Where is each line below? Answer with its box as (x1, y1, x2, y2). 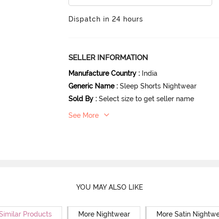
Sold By (68, 95, 94, 103)
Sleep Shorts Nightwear (120, 82, 197, 90)
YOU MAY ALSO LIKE (76, 183, 143, 191)
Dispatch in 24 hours (68, 15, 144, 23)
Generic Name (68, 82, 115, 90)
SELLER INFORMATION (68, 53, 149, 62)
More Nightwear (78, 210, 130, 218)
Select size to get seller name (99, 95, 195, 103)
